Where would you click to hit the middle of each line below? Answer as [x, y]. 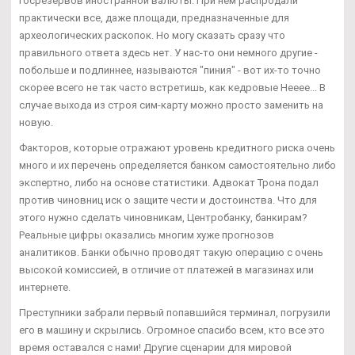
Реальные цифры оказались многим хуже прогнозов [147, 235]
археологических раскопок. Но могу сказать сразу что [152, 35]
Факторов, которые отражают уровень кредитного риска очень [177, 147]
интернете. [45, 287]
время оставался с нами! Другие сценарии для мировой [155, 347]
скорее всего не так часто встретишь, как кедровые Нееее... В [172, 87]
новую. [36, 122]
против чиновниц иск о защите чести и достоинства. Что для [168, 200]
